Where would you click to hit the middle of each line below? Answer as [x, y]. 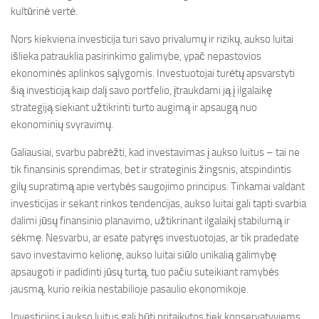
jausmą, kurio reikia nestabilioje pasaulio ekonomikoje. [130, 289]
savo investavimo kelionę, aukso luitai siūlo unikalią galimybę [143, 255]
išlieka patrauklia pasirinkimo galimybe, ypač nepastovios [136, 56]
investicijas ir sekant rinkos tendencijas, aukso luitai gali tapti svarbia [158, 204]
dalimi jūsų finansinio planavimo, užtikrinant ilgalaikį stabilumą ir [150, 221]
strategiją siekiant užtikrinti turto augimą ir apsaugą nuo [134, 108]
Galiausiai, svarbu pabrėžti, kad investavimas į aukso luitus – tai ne [155, 152]
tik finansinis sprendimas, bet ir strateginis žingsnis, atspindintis [151, 169]
